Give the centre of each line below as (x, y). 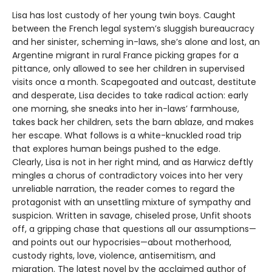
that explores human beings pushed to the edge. (116, 148)
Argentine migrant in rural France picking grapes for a (125, 55)
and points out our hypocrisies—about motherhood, (122, 242)
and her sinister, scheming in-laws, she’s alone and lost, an (136, 42)
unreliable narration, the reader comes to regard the (124, 189)
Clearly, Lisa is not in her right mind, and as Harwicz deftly (133, 162)
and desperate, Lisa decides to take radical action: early (130, 95)
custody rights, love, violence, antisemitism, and (114, 255)
